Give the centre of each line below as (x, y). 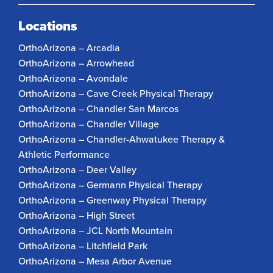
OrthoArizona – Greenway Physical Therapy (112, 200)
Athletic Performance (64, 154)
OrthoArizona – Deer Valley (77, 169)
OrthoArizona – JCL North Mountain (95, 230)
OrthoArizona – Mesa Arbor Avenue (95, 261)
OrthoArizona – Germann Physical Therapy (110, 185)
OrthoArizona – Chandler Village (89, 124)
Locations (48, 26)
